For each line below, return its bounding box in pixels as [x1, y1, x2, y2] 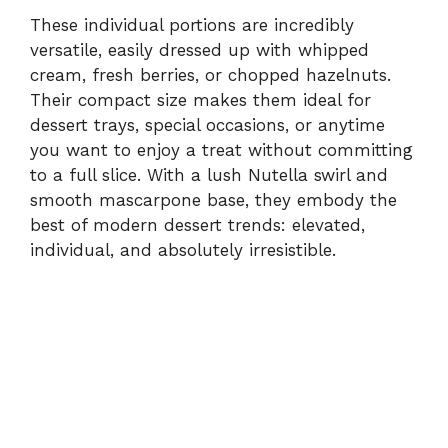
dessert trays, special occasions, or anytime [30, 114, 385, 135]
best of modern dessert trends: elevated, [30, 214, 365, 235]
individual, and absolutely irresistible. [30, 239, 336, 260]
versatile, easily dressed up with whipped [30, 39, 369, 60]
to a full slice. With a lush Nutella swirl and [30, 164, 388, 185]
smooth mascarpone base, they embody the [30, 189, 397, 210]
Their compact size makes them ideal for [30, 89, 371, 110]
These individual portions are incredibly [30, 14, 354, 35]
